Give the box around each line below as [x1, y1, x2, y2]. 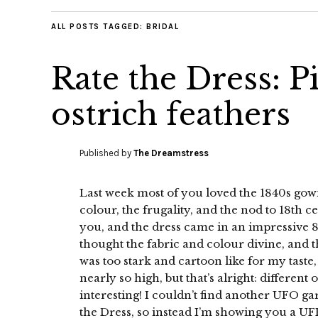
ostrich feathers [51, 96, 290, 133]
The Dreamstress [133, 148, 209, 158]
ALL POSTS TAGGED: [51, 22, 146, 31]
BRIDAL [146, 22, 179, 31]
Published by [79, 148, 133, 158]
